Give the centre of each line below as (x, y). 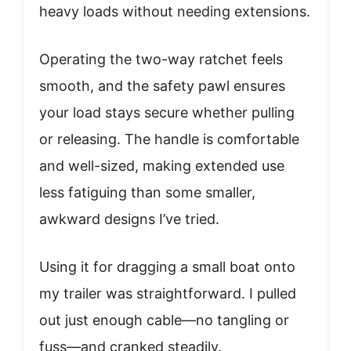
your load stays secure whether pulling (167, 112)
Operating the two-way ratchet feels (161, 59)
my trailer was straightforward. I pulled (168, 293)
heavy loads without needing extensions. (175, 11)
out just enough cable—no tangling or (164, 320)
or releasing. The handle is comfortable (169, 139)
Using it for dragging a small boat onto (167, 266)
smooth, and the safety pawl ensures (162, 85)
